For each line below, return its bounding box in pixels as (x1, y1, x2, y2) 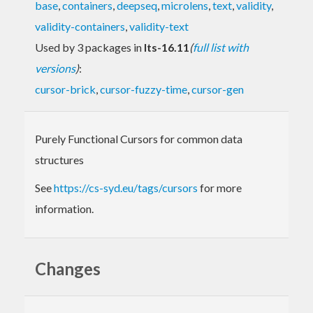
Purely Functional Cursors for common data (35, 131, 242, 145)
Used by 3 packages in (35, 40, 144, 54)
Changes (35, 258, 101, 279)
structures (35, 152, 84, 166)
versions (35, 61, 75, 75)
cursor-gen (191, 82, 244, 96)
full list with (193, 40, 249, 54)
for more (198, 180, 242, 194)
